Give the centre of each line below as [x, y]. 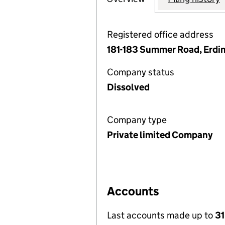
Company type [137, 120]
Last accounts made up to [161, 215]
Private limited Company [160, 135]
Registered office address [160, 34]
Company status [141, 72]
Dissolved [128, 87]
